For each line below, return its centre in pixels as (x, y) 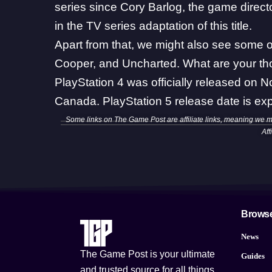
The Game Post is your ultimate (148, 254)
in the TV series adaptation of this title (152, 25)
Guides (253, 256)
